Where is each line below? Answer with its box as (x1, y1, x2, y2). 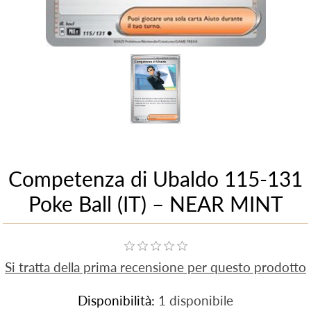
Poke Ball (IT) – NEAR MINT (28, 191, 283, 217)
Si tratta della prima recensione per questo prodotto (5, 259, 306, 276)
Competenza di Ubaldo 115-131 (8, 166, 303, 192)
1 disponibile (158, 292, 233, 309)
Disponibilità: (78, 292, 155, 309)
